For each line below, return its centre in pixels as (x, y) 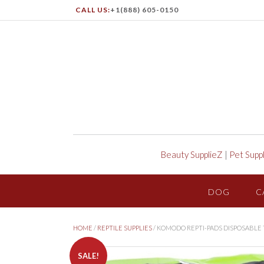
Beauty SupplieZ (192, 154)
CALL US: (93, 10)
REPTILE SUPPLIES (125, 227)
